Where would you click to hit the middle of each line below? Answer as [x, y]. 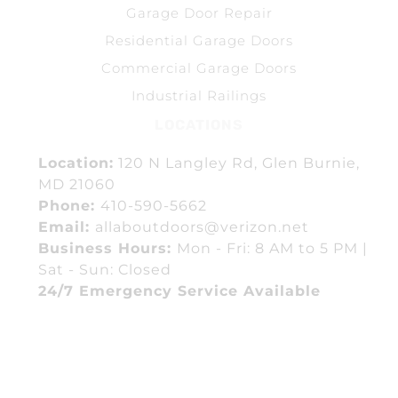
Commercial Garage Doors [199, 68]
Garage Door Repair [199, 13]
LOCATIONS [199, 125]
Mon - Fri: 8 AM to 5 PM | [272, 249]
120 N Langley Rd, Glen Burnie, [236, 163]
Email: [66, 227]
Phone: [69, 206]
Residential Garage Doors [199, 41]
